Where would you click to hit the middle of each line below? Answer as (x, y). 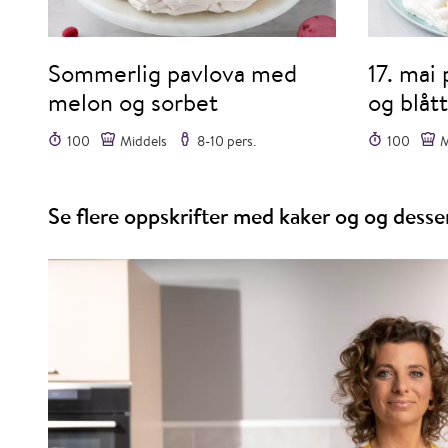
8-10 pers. (226, 141)
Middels (143, 141)
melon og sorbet (133, 102)
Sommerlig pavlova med (172, 73)
